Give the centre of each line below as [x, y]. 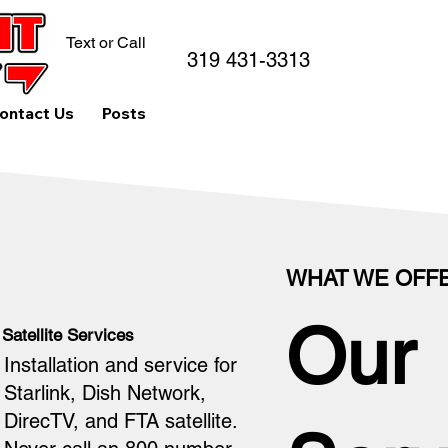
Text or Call [105, 42]
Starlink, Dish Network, [105, 393]
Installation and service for [121, 365]
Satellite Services [68, 334]
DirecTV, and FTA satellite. [121, 421]
